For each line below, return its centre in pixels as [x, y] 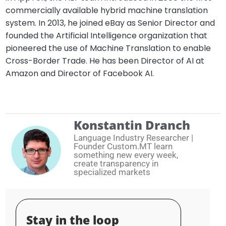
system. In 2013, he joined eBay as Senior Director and [110, 23]
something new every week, [126, 155]
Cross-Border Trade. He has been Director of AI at [105, 61]
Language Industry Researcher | [134, 138]
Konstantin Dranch [132, 125]
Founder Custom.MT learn [123, 146]
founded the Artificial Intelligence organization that [107, 36]
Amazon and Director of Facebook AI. [80, 73]
